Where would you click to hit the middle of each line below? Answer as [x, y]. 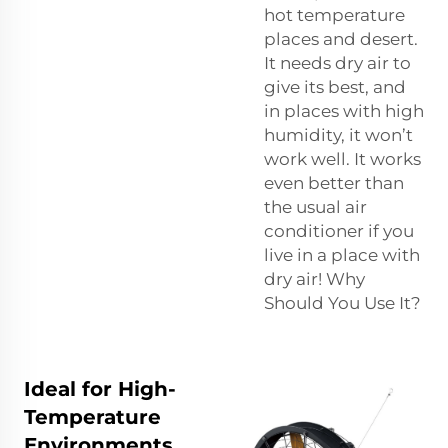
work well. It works [342, 158]
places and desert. [341, 38]
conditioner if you [339, 230]
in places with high [344, 110]
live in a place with [342, 254]
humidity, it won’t [338, 134]
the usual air [315, 206]
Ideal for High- [100, 388]
